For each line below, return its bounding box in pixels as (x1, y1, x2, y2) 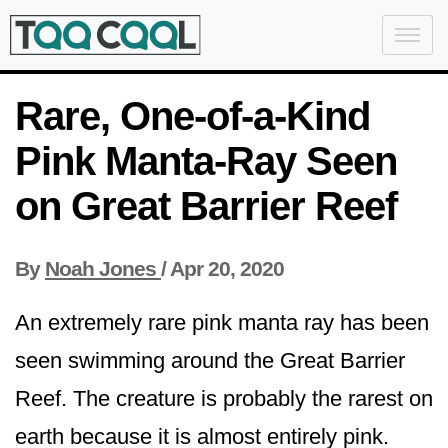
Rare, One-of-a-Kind (15, 94, 370, 138)
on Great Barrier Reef (15, 184, 397, 228)
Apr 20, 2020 (170, 256, 284, 280)
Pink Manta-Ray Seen (15, 139, 397, 183)
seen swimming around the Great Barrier (15, 348, 405, 374)
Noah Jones (45, 256, 156, 280)
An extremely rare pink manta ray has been (15, 310, 429, 336)
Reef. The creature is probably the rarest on (15, 386, 433, 412)
